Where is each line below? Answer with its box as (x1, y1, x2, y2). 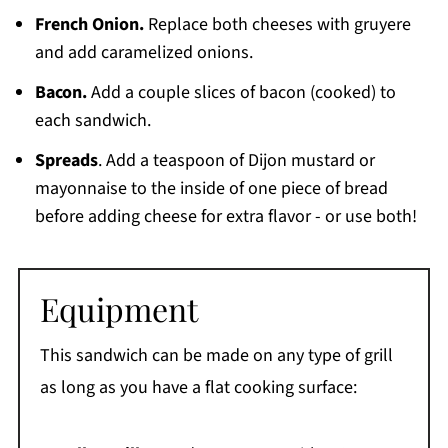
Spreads (34, 148, 98, 174)
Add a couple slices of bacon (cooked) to (86, 80, 396, 106)
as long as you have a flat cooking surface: (39, 375, 357, 401)
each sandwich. (34, 108, 151, 134)
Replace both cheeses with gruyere (143, 12, 411, 38)
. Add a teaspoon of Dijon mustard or (97, 148, 375, 174)
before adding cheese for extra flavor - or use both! (34, 204, 417, 230)
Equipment (39, 287, 198, 331)
